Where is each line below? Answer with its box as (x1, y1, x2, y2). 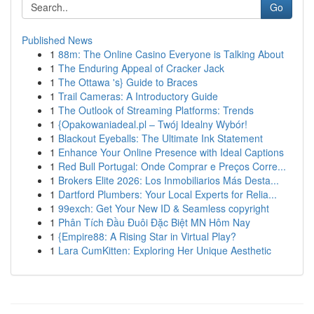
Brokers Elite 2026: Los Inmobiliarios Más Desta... (58, 173, 279, 187)
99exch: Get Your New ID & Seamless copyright (58, 201, 269, 215)
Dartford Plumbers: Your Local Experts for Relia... (58, 187, 277, 201)
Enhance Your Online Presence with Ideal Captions (58, 145, 284, 159)
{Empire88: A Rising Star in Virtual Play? (58, 229, 236, 243)
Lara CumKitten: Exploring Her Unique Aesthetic (58, 243, 271, 257)
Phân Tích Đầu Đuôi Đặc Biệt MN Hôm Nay (58, 215, 250, 229)
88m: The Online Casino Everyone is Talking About (58, 47, 284, 61)
